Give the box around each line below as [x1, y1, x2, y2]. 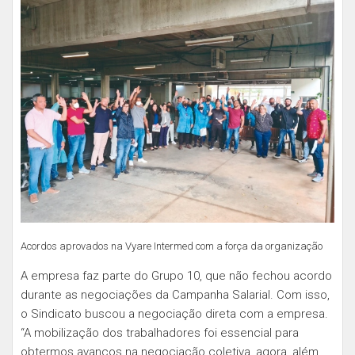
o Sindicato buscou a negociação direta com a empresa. [21, 307, 328, 321]
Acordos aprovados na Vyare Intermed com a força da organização [21, 240, 323, 252]
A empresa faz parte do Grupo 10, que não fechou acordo [21, 269, 332, 283]
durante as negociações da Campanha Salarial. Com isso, [21, 288, 330, 302]
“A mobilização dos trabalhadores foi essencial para [21, 326, 299, 340]
